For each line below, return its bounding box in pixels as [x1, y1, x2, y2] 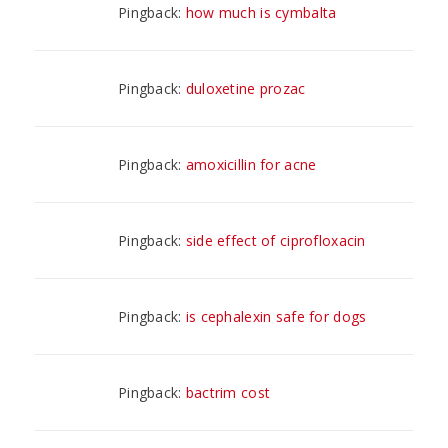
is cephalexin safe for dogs [185, 306, 367, 326]
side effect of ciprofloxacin [185, 230, 366, 250]
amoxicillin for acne [185, 154, 317, 174]
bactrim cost [185, 382, 271, 402]
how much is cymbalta [185, 2, 337, 22]
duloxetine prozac [185, 78, 306, 98]
